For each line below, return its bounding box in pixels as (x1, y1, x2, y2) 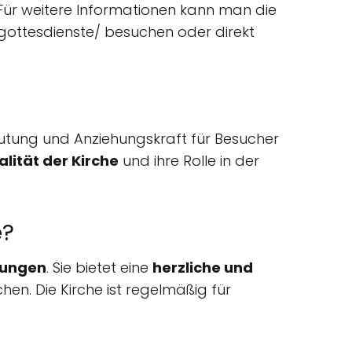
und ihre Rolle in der (119, 151, 259, 171)
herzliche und (152, 258, 253, 278)
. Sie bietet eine (46, 258, 152, 278)
